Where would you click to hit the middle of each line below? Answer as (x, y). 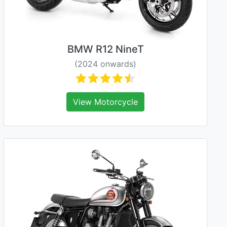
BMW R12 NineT (105, 49)
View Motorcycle (105, 102)
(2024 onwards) (105, 64)
